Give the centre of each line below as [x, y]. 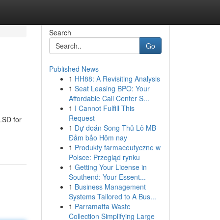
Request [82, 118]
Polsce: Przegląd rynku [104, 157]
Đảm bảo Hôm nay [98, 137]
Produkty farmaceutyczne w [117, 147]
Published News [74, 69]
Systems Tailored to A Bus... [112, 196]
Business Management [110, 187]
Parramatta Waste [102, 206]
